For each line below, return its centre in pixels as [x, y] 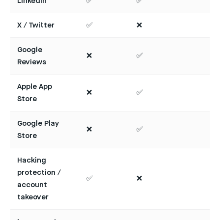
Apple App [35, 87]
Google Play [38, 124]
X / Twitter [36, 26]
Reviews [32, 62]
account [32, 185]
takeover [33, 197]
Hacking [32, 161]
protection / [39, 173]
